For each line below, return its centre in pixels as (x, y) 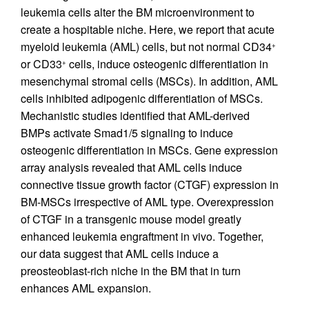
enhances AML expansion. (86, 288)
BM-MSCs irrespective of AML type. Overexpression (147, 201)
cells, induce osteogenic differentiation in (167, 63)
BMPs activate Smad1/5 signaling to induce (127, 132)
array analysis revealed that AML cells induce (131, 167)
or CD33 (41, 63)
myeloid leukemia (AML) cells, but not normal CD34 (146, 46)
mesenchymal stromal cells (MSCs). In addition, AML (149, 81)
